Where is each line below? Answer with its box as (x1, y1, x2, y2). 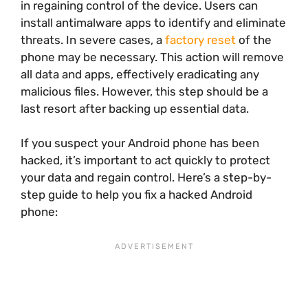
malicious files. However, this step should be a (21, 84, 268, 98)
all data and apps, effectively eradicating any (21, 67, 259, 81)
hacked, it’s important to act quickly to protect (21, 153, 270, 168)
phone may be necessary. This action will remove (21, 49, 284, 64)
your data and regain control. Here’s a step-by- (21, 170, 272, 185)
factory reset (165, 32, 236, 47)
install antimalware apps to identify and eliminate (21, 15, 286, 30)
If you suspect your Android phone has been (21, 136, 259, 151)
